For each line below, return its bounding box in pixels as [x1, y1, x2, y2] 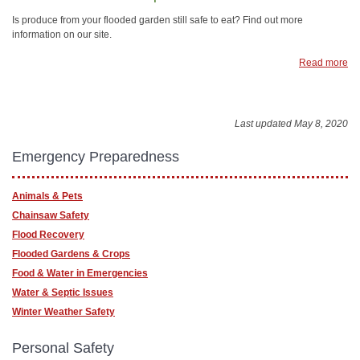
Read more [299, 56, 348, 68]
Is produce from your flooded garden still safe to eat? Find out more [12, 14, 303, 26]
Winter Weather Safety [12, 305, 115, 317]
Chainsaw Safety [12, 209, 89, 221]
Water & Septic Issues [12, 286, 113, 298]
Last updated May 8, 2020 [235, 118, 348, 130]
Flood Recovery [12, 228, 84, 240]
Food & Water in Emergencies [12, 267, 148, 279]
